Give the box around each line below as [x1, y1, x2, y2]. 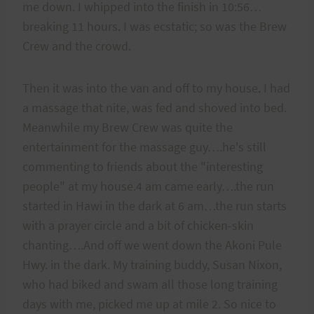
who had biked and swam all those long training [22, 275, 278, 292]
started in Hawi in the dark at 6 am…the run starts [22, 197, 287, 214]
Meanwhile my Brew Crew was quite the [22, 118, 233, 135]
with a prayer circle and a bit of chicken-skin [22, 217, 254, 233]
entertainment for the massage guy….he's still [22, 138, 266, 155]
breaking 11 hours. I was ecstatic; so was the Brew [22, 18, 287, 34]
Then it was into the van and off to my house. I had [22, 79, 290, 96]
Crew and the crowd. [22, 37, 131, 54]
